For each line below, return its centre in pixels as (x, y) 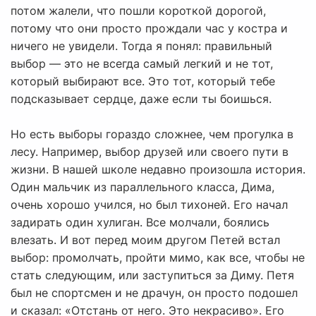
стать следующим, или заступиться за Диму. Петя (152, 275)
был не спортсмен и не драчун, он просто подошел (154, 293)
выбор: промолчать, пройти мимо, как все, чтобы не (158, 258)
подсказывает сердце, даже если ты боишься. (141, 99)
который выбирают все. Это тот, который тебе (143, 81)
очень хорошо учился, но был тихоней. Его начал (149, 205)
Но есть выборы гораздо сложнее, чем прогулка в (152, 134)
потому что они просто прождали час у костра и (149, 29)
